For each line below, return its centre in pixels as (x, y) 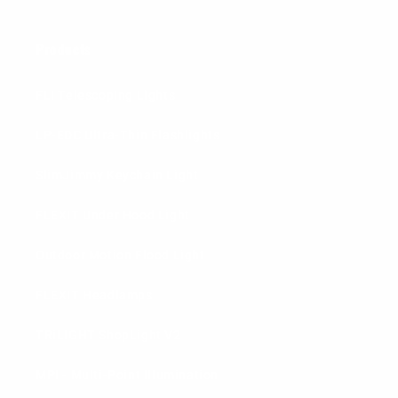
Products (64, 49)
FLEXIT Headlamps (94, 295)
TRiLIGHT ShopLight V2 (108, 335)
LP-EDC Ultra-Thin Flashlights (128, 135)
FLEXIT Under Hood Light (113, 215)
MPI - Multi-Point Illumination (127, 375)
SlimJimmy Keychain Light (117, 175)
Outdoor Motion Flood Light (120, 255)
